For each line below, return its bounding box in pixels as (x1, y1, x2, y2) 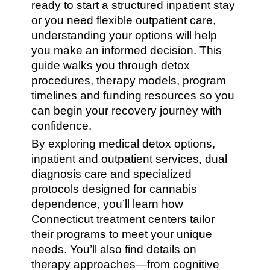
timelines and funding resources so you (31, 89, 235, 102)
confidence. (31, 119, 92, 132)
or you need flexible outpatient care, (31, 14, 216, 27)
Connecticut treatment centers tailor (31, 213, 215, 225)
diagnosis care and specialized (31, 168, 192, 180)
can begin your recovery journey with (31, 104, 222, 117)
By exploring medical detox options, (31, 137, 216, 150)
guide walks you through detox (31, 59, 190, 72)
